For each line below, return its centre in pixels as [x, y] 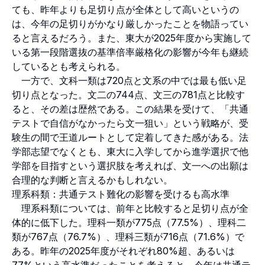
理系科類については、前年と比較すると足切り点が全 [130, 208]
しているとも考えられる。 [69, 66]
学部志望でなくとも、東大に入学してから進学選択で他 [130, 151]
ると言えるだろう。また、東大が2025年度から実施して [132, 38]
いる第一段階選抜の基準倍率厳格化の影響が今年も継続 [130, 52]
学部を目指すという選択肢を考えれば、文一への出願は [130, 165]
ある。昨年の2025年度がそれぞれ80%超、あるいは [123, 251]
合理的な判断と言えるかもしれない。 [92, 180]
